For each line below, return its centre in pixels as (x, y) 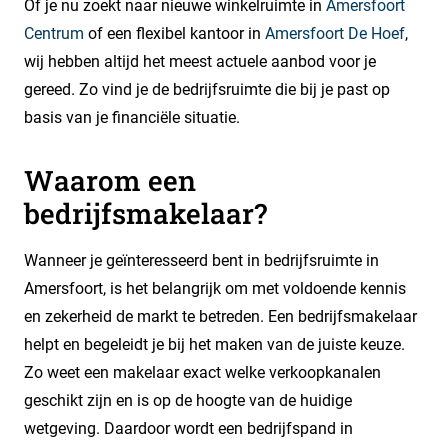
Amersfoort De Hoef (335, 33)
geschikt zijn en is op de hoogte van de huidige (188, 400)
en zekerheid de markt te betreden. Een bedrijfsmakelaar (220, 316)
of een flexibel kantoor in (174, 33)
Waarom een (110, 180)
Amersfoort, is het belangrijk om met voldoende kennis (215, 288)
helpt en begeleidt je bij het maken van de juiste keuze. (214, 344)
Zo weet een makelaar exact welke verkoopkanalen (202, 372)
